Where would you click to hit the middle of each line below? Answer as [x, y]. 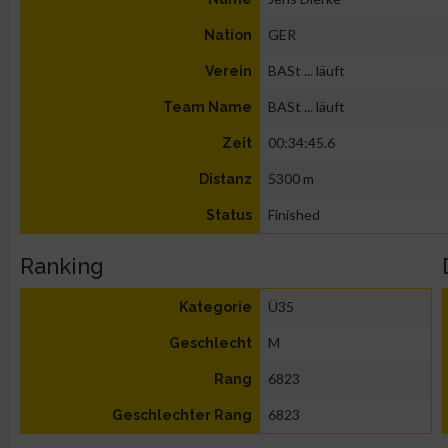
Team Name [207, 107]
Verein [228, 71]
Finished [294, 214]
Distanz [225, 179]
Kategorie [215, 307]
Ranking [62, 266]
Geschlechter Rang [182, 415]
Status [229, 215]
